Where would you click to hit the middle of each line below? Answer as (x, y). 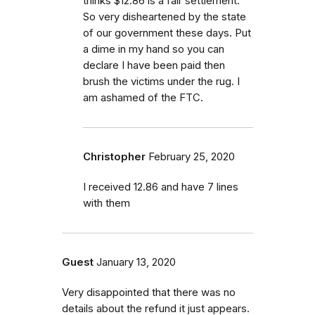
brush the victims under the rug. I (161, 81)
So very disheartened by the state (165, 17)
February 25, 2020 (192, 156)
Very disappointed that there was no (149, 292)
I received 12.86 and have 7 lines (161, 187)
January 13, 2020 (136, 262)
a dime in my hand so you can (154, 49)
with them (107, 203)
